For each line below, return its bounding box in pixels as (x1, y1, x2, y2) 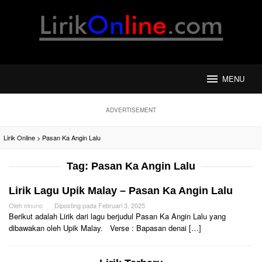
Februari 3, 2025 (98, 201, 145, 210)
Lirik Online (4, 133, 35, 142)
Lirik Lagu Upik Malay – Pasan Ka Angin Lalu (9, 185, 233, 196)
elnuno (24, 201, 43, 210)
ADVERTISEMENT (106, 106, 156, 114)
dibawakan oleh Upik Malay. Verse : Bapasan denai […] (9, 222, 201, 233)
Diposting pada (54, 201, 98, 210)
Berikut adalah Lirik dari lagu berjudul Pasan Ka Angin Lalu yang (9, 211, 226, 222)
